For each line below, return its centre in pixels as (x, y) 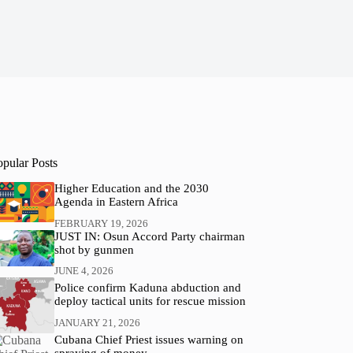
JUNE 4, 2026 (84, 271)
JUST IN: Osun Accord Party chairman (149, 236)
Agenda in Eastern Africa (116, 202)
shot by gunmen (94, 249)
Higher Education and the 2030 (131, 188)
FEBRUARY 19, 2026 (101, 223)
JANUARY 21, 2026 (97, 323)
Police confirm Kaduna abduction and (147, 288)
